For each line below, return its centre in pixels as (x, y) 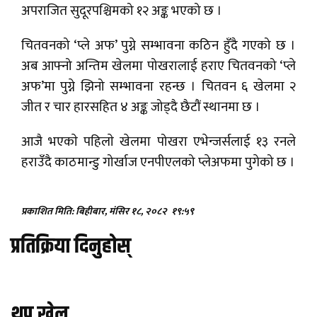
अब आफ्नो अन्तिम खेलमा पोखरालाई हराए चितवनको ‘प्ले (158, 66)
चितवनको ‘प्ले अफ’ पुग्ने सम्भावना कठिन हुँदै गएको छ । (158, 45)
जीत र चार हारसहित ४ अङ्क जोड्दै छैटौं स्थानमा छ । (141, 107)
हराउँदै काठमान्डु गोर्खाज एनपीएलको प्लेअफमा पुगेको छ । (158, 162)
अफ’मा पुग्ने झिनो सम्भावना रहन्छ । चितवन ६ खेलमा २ (158, 86)
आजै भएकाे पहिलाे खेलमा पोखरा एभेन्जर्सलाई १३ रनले (158, 142)
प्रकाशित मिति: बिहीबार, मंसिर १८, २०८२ (95, 211)
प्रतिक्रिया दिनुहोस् (71, 246)
